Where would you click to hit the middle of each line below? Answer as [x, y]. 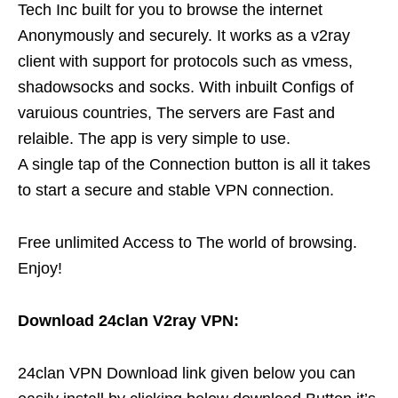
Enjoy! [40, 268]
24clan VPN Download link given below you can [187, 373]
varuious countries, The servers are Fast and [176, 112]
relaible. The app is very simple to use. [154, 138]
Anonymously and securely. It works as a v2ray [184, 35]
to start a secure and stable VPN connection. [176, 190]
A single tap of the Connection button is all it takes [194, 164]
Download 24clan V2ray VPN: [128, 320]
